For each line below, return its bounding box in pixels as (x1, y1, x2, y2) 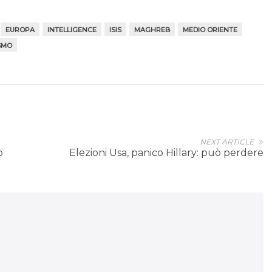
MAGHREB (134, 25, 170, 35)
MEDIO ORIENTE (183, 25, 237, 35)
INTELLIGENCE (47, 25, 97, 35)
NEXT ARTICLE (200, 137, 254, 147)
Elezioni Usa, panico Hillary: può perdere (69, 147, 263, 159)
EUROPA (5, 25, 35, 35)
